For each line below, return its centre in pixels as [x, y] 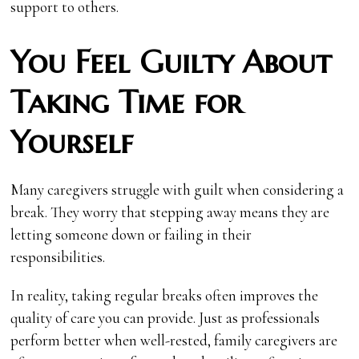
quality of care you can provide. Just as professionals [165, 317]
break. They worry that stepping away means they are [170, 212]
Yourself [72, 142]
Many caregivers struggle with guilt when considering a [177, 189]
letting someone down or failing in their [131, 234]
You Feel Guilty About [171, 62]
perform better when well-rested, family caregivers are [174, 340]
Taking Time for [127, 102]
